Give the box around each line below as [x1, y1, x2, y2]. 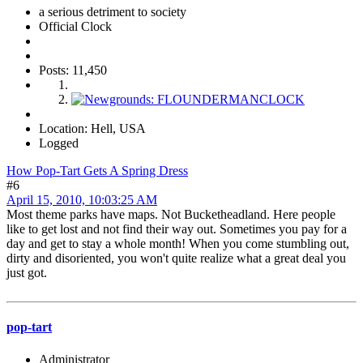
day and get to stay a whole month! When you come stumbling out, [6, 237, 349, 251]
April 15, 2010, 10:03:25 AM [6, 193, 157, 207]
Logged [39, 136, 79, 151]
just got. [6, 266, 47, 280]
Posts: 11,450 [39, 63, 107, 78]
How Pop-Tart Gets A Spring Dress [6, 164, 188, 178]
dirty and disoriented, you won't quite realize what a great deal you [6, 251, 346, 266]
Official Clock [39, 19, 112, 34]
